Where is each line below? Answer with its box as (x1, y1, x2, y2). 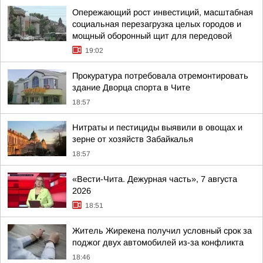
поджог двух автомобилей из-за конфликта (72, 238, 244, 247)
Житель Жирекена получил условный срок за (72, 226, 252, 235)
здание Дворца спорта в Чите (72, 83, 190, 92)
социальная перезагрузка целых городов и (72, 19, 241, 29)
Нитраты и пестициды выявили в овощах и (72, 123, 242, 132)
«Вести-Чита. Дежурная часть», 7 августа (72, 174, 237, 184)
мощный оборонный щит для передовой (72, 31, 232, 41)
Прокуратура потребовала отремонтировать (72, 71, 248, 80)
